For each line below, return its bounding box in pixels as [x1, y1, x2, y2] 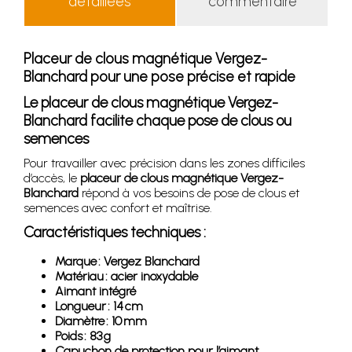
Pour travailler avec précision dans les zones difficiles [24, 155, 305, 170]
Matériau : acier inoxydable [55, 268, 198, 284]
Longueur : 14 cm [55, 298, 143, 313]
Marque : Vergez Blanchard [55, 253, 200, 269]
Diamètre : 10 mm [55, 313, 147, 328]
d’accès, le [24, 170, 80, 185]
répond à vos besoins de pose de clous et [79, 185, 299, 200]
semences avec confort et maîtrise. [24, 200, 212, 215]
